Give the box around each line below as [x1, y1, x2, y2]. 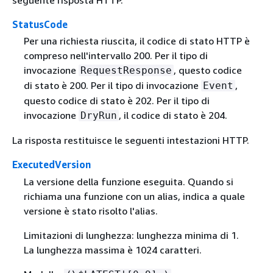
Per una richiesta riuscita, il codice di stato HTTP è [23, 35, 250, 48]
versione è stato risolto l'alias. [23, 204, 158, 217]
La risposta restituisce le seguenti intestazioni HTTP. [12, 134, 249, 147]
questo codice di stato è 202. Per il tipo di [23, 94, 210, 107]
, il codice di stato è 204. [118, 109, 227, 122]
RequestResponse [80, 65, 172, 77]
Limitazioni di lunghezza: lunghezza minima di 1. [23, 229, 239, 241]
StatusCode [12, 18, 68, 31]
